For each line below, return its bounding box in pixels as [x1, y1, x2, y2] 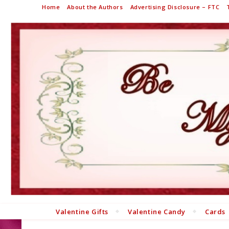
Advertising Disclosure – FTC [130, 3, 220, 11]
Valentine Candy [127, 207, 186, 216]
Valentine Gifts [55, 207, 108, 216]
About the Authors [67, 3, 123, 11]
